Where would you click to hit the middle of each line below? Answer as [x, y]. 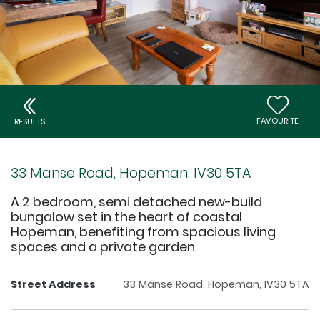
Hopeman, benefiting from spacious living [143, 232]
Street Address [53, 285]
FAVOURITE [277, 121]
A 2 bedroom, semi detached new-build [136, 202]
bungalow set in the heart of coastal [126, 217]
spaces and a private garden [103, 247]
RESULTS [30, 121]
